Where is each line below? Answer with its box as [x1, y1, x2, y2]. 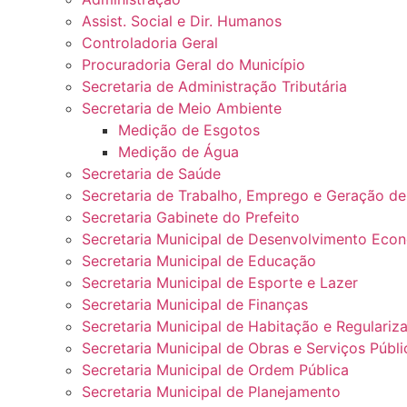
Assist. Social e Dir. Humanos [82, 12, 282, 31]
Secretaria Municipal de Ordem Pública [82, 361, 349, 380]
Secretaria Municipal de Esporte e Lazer [82, 273, 358, 293]
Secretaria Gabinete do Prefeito [82, 208, 300, 227]
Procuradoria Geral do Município [82, 55, 305, 74]
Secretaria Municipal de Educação [82, 252, 316, 271]
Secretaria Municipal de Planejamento [82, 382, 341, 402]
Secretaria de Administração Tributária [82, 77, 347, 96]
